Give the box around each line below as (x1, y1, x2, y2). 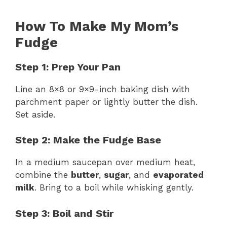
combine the (15, 170, 71, 180)
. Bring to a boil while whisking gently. (34, 182, 194, 193)
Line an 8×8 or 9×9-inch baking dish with (15, 84, 190, 94)
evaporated (153, 170, 204, 180)
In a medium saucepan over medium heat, (15, 157, 195, 168)
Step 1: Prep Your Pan (15, 60, 121, 73)
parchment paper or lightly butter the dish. (15, 96, 198, 107)
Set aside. (15, 109, 55, 120)
